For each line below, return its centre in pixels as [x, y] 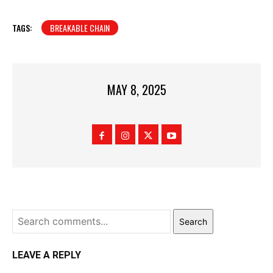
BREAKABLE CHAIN [80, 27]
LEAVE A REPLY [47, 255]
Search [193, 221]
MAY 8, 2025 [136, 89]
